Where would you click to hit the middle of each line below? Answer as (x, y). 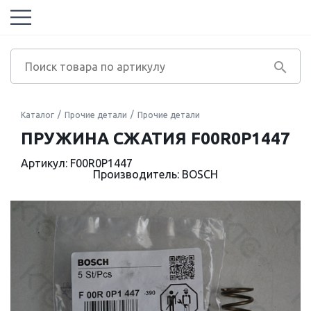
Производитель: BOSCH (155, 174)
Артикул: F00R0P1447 (77, 163)
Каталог (37, 115)
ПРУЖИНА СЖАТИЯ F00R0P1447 (155, 138)
